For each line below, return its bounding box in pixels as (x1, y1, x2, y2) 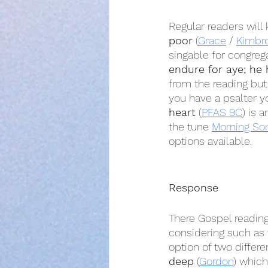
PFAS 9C (202, 106, 242, 118)
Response (169, 181, 218, 194)
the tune (169, 120, 212, 133)
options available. (169, 135, 252, 147)
